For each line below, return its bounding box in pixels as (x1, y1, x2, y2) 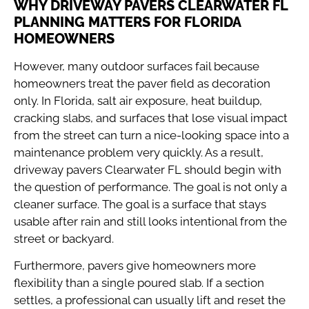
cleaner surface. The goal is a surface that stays (14, 197, 266, 211)
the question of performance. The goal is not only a (14, 179, 287, 194)
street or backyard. (14, 231, 114, 246)
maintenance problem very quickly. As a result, (14, 145, 263, 159)
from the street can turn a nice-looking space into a (14, 128, 289, 142)
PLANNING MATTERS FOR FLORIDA (14, 13, 241, 30)
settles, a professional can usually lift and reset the (14, 292, 286, 307)
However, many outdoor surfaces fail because (14, 59, 259, 73)
